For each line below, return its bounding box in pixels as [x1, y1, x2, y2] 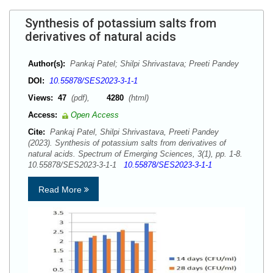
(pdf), [69, 93, 107, 102]
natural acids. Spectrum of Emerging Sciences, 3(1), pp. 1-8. [28, 149, 243, 158]
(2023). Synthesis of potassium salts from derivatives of [28, 138, 226, 147]
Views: [28, 93, 53, 102]
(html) [126, 93, 149, 102]
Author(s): [28, 59, 65, 68]
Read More [38, 185, 84, 194]
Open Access [71, 110, 119, 119]
